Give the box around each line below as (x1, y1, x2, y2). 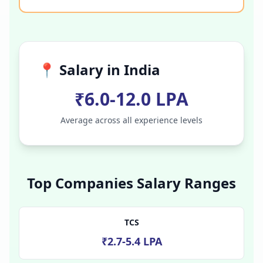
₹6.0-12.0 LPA (75, 86, 188, 111)
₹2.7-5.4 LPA (101, 234, 162, 248)
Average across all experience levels (60, 114, 203, 126)
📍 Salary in (38, 59, 124, 79)
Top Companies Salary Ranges (27, 173, 236, 193)
